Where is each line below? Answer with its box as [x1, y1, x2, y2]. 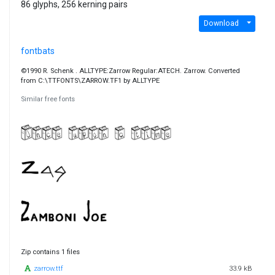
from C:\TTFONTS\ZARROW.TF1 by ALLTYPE [20, 76, 160, 85]
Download [203, 19, 239, 28]
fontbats [20, 45, 55, 56]
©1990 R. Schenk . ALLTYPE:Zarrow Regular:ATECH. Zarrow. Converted [20, 66, 240, 75]
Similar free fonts [20, 95, 75, 103]
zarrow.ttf [34, 264, 64, 273]
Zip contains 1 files [20, 247, 80, 256]
